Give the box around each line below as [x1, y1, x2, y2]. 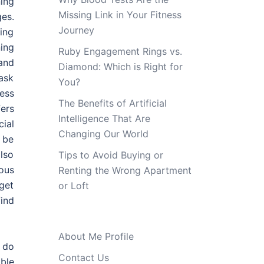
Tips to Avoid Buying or [58, 149, 163, 161]
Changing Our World [58, 128, 148, 140]
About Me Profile [58, 230, 134, 242]
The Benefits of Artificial [58, 97, 167, 109]
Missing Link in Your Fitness [58, 9, 181, 21]
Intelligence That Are [58, 113, 150, 124]
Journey [58, 24, 94, 36]
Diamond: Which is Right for [58, 61, 183, 72]
